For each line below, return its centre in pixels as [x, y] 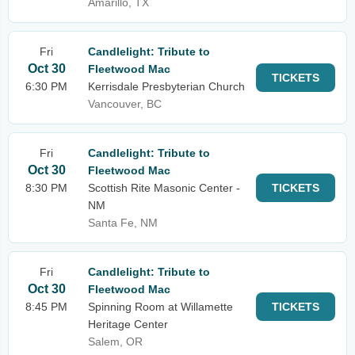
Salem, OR [115, 342]
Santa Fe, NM [123, 223]
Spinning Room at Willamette [160, 307]
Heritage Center [128, 324]
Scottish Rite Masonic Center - [164, 188]
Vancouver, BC [125, 104]
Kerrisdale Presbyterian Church [166, 86]
